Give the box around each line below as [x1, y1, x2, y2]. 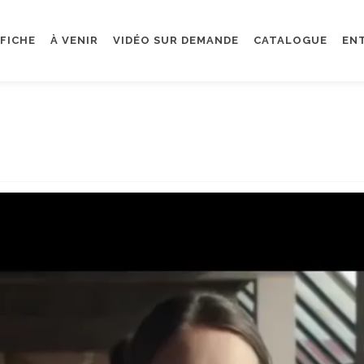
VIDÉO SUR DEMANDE [113, 34, 239, 46]
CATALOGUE [253, 34, 327, 46]
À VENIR [50, 34, 98, 46]
